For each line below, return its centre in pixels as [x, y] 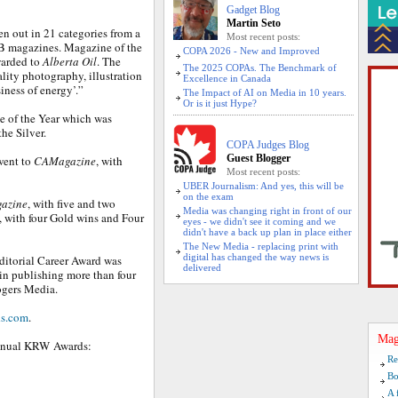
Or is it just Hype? [220, 103]
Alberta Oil [70, 61]
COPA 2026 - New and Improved [251, 51]
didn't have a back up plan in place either [267, 232]
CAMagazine [65, 161]
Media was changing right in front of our [267, 211]
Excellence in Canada [227, 78]
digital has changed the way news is [256, 257]
